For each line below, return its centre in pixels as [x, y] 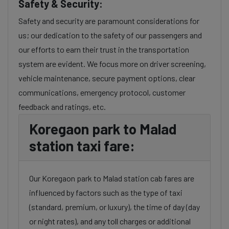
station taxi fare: [82, 146]
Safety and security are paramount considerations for [109, 21]
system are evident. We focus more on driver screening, [112, 64]
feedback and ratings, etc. [62, 107]
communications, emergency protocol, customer [102, 92]
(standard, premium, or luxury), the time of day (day [114, 207]
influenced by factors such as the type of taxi [106, 192]
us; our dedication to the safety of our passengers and [110, 35]
